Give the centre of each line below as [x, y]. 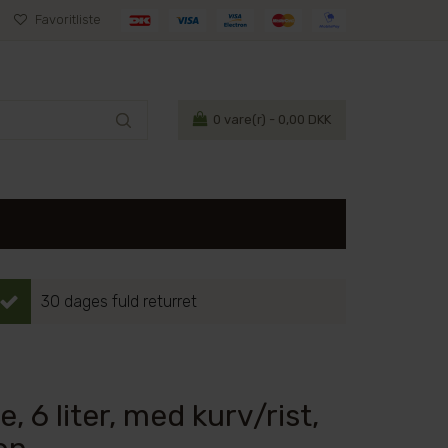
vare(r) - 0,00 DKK [276, 119]
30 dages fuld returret [119, 301]
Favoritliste [66, 19]
